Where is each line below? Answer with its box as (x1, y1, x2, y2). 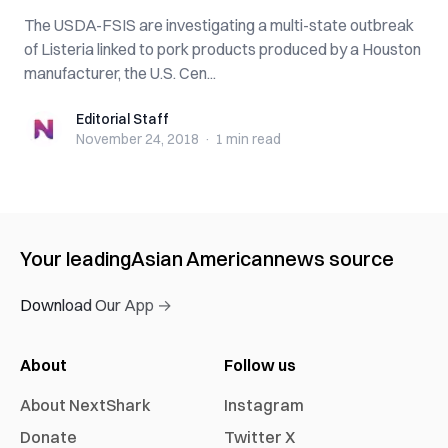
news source (274, 246, 394, 271)
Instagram (224, 395, 304, 415)
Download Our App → (20, 295, 172, 315)
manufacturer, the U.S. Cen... (24, 63, 216, 83)
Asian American (131, 246, 274, 271)
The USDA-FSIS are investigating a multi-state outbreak (24, 15, 414, 35)
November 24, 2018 (76, 130, 199, 148)
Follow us (224, 355, 296, 375)
